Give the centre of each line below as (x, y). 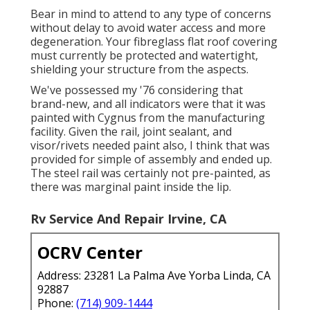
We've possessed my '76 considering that (137, 90)
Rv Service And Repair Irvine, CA (128, 218)
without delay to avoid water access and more (148, 27)
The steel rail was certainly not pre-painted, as (151, 173)
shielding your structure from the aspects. (139, 69)
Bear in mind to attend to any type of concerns (151, 13)
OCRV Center (90, 252)
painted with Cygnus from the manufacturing (148, 117)
